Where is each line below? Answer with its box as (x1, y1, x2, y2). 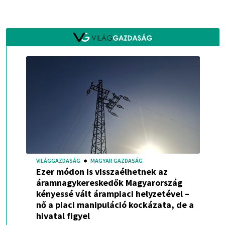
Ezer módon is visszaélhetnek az (36, 166, 168, 178)
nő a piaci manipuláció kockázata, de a (36, 199, 194, 211)
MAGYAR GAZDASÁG (90, 157, 143, 165)
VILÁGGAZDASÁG (36, 157, 80, 165)
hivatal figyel (36, 210, 90, 222)
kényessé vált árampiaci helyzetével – (36, 188, 189, 200)
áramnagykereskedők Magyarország (36, 177, 182, 189)
